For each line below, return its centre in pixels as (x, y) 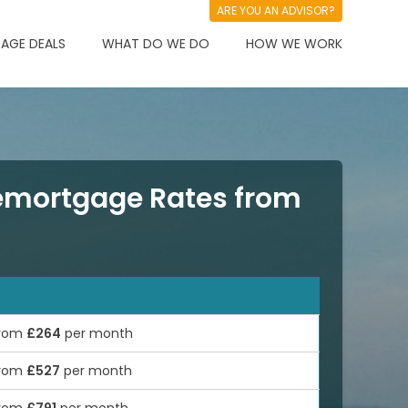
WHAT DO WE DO (156, 44)
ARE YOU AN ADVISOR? (276, 10)
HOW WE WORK (294, 44)
